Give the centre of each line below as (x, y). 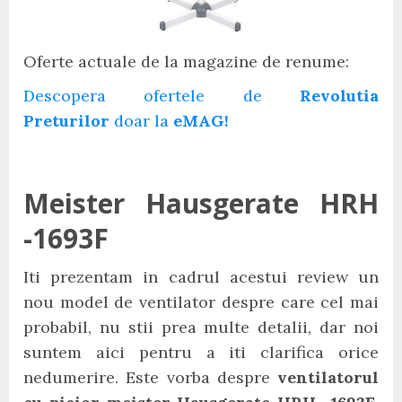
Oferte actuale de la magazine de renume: (186, 61)
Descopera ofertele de (162, 96)
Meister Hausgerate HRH (201, 203)
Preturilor (66, 121)
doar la (144, 121)
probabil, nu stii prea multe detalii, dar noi (201, 327)
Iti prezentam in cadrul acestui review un (201, 277)
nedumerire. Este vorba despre (150, 377)
